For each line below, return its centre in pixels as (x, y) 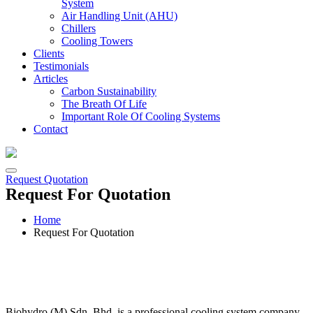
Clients (49, 54)
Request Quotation (47, 180)
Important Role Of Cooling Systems (141, 117)
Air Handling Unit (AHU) (119, 16)
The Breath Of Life (104, 104)
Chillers (79, 29)
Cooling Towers (97, 41)
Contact (51, 129)
